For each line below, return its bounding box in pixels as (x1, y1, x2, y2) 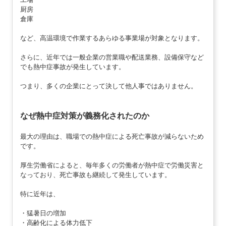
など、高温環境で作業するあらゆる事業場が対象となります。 (20, 34, 204, 42)
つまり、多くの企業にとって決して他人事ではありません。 (20, 82, 197, 90)
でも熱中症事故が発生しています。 (20, 63, 125, 71)
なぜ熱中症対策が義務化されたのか (20, 111, 149, 120)
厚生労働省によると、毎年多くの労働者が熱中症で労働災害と (20, 161, 204, 169)
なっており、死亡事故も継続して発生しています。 (20, 171, 171, 179)
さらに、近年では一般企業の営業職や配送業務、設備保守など (20, 53, 204, 61)
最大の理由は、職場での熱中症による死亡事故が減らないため (20, 132, 204, 140)
